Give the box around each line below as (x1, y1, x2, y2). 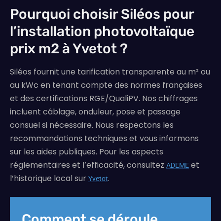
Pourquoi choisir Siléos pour (10, 6, 194, 23)
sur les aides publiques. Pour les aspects (10, 146, 163, 158)
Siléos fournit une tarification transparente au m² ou (10, 66, 210, 78)
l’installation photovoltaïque (10, 23, 194, 40)
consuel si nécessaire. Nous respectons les (10, 119, 174, 131)
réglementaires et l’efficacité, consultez (10, 159, 166, 171)
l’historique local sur (10, 173, 88, 184)
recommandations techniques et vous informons (10, 133, 199, 145)
